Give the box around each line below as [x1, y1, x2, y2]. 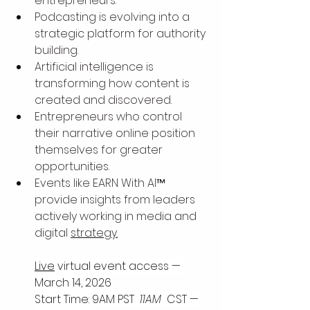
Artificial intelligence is [35, 59, 156, 75]
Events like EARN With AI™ [35, 175, 168, 192]
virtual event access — [55, 258, 183, 275]
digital [35, 225, 71, 241]
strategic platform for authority [35, 26, 208, 42]
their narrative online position [35, 125, 198, 142]
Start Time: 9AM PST [35, 291, 137, 308]
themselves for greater [35, 142, 165, 158]
